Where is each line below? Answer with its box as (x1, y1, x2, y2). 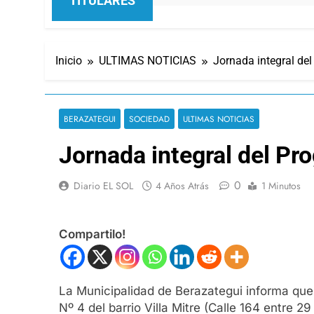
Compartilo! (59, 227, 125, 242)
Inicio (55, 53, 82, 67)
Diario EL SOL (74, 178, 133, 193)
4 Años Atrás (156, 178, 209, 193)
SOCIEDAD (129, 112, 170, 125)
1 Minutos (261, 178, 301, 193)
